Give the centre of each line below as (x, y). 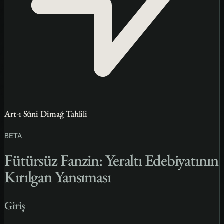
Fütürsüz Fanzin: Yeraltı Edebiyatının (111, 161)
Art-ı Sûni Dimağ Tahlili (46, 114)
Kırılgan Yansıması (58, 177)
